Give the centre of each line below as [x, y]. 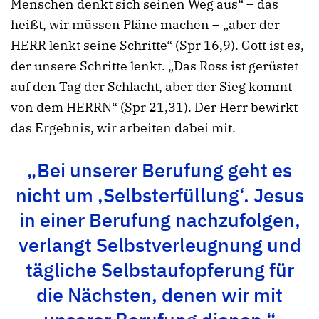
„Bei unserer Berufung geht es [159, 169]
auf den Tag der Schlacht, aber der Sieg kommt [151, 87]
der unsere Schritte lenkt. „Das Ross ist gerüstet [155, 66]
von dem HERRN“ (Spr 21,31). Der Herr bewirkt [154, 108]
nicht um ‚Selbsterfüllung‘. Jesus [159, 194]
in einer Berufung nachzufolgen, [159, 219]
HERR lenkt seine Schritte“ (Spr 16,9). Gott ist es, [157, 46]
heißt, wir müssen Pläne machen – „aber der [145, 25]
